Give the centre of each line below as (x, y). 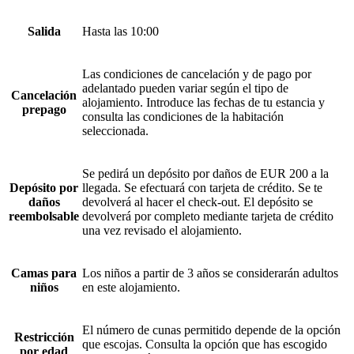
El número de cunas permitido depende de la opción (211, 330)
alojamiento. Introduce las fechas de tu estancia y (203, 103)
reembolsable (44, 217)
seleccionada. (115, 131)
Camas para (44, 273)
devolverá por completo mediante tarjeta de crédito (208, 217)
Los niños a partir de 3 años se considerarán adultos (210, 273)
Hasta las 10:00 (121, 32)
